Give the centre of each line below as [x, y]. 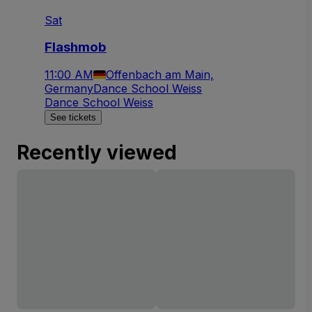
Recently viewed [97, 152]
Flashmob [76, 47]
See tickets [73, 117]
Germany [69, 88]
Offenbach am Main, [160, 74]
